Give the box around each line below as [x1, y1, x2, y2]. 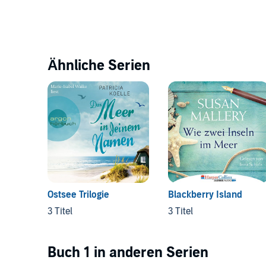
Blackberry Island [167, 188, 242, 201]
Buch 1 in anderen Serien [47, 243, 208, 261]
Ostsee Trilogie [47, 188, 109, 201]
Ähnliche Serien [47, 56, 150, 74]
